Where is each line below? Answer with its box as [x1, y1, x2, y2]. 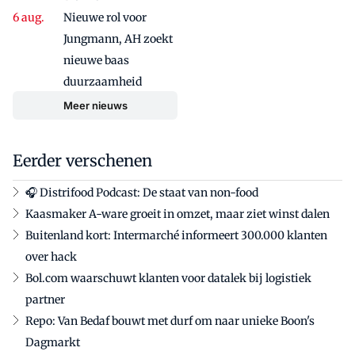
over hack [25, 250, 77, 265]
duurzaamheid [63, 74, 142, 90]
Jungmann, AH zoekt [63, 32, 173, 47]
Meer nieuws [63, 98, 128, 112]
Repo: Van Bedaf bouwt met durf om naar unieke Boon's [25, 314, 315, 329]
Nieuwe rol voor [63, 10, 147, 25]
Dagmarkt [25, 335, 80, 350]
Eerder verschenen [13, 151, 152, 171]
